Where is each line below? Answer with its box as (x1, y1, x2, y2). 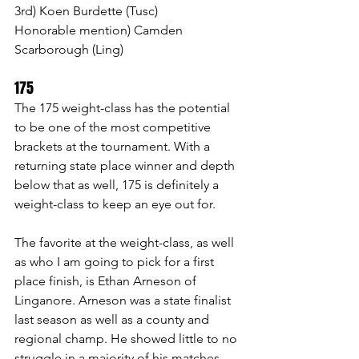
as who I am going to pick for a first (14, 253, 217, 269)
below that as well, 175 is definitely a (14, 176, 222, 192)
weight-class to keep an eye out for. (14, 196, 216, 212)
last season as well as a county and (14, 311, 212, 327)
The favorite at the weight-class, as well (14, 234, 237, 250)
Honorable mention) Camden (14, 22, 186, 38)
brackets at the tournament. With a (14, 138, 213, 154)
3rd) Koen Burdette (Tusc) (14, 2, 158, 18)
